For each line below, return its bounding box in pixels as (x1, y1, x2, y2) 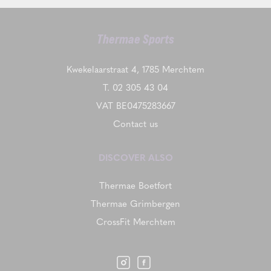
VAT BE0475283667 (96, 99, 175, 113)
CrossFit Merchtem (96, 215, 175, 229)
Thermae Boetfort (99, 178, 172, 192)
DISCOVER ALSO (98, 151, 173, 165)
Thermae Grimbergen (91, 197, 180, 211)
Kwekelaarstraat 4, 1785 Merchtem (67, 62, 204, 76)
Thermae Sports (97, 34, 174, 47)
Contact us (113, 117, 158, 131)
